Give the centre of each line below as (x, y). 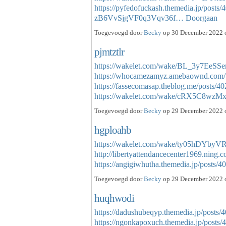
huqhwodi (114, 198)
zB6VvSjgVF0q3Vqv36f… (139, 18)
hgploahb (113, 130)
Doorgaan (202, 18)
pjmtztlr (109, 52)
